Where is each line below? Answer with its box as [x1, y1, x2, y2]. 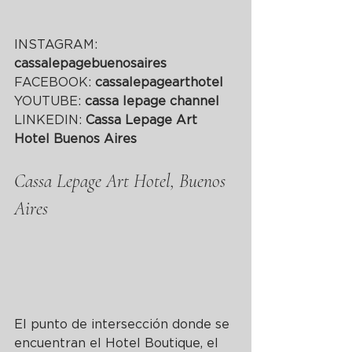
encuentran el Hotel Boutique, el [14, 336, 222, 350]
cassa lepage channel [85, 94, 219, 108]
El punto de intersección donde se [14, 317, 233, 331]
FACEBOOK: [14, 75, 95, 89]
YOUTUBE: [14, 94, 85, 108]
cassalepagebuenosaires [14, 57, 167, 70]
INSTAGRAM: [14, 38, 101, 51]
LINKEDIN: [14, 113, 86, 126]
